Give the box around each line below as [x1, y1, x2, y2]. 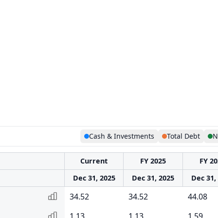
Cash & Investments [89, 131, 154, 141]
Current [80, 156, 108, 165]
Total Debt [167, 131, 200, 141]
